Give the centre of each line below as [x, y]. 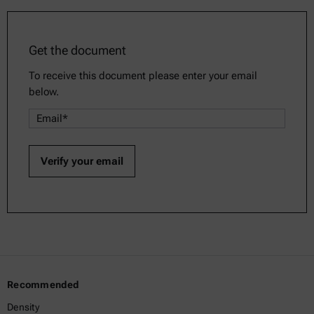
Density [23, 307]
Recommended [43, 285]
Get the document [77, 50]
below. [44, 92]
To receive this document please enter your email [143, 76]
